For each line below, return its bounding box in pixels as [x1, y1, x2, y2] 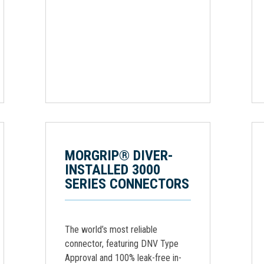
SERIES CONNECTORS [65, 176, 189, 192]
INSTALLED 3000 [65, 161, 160, 178]
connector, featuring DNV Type [65, 238, 179, 249]
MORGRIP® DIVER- [65, 147, 173, 164]
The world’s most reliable [65, 224, 157, 235]
